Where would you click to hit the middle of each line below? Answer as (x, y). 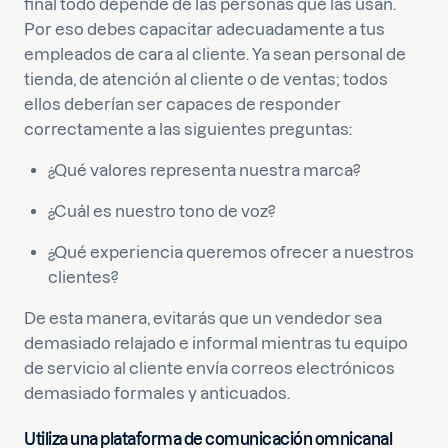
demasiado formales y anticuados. (157, 393)
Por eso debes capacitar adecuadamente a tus (204, 29)
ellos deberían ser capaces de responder (182, 104)
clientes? (83, 277)
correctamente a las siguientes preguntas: (188, 129)
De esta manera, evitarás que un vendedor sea (203, 318)
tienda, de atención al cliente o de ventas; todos (206, 79)
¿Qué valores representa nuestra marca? (204, 170)
